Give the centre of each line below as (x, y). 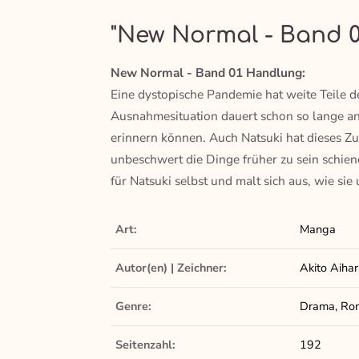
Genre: (133, 307)
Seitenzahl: (145, 345)
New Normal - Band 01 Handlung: (208, 73)
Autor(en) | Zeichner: (171, 268)
